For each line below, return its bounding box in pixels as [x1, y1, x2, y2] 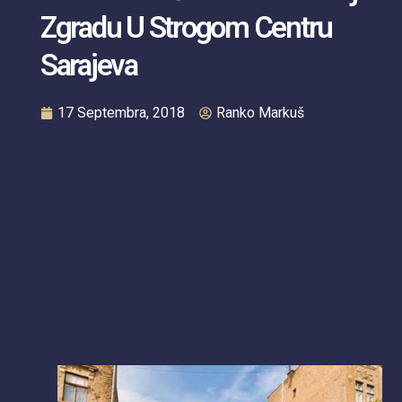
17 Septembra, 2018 [57, 104, 185, 122]
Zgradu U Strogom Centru [39, 10, 333, 46]
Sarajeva [39, 48, 137, 83]
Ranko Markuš [215, 104, 304, 122]
